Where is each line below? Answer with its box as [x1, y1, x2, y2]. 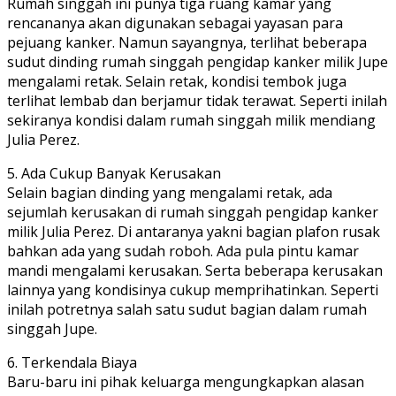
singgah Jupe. [7, 318, 97, 339]
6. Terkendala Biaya [7, 352, 137, 372]
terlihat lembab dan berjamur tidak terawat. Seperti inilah [7, 90, 387, 110]
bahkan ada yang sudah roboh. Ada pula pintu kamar [7, 240, 359, 261]
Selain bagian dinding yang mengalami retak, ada [7, 182, 332, 202]
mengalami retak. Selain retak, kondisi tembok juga [7, 71, 346, 91]
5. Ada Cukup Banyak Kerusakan [7, 163, 221, 183]
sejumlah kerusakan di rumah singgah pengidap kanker [7, 202, 378, 222]
